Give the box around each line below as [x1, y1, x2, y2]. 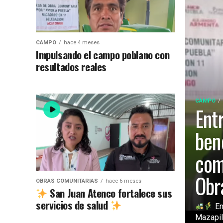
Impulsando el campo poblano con [36, 47, 170, 63]
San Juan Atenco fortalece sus [47, 185, 172, 201]
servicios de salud [36, 197, 111, 213]
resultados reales [36, 59, 107, 75]
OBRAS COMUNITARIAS [36, 178, 98, 185]
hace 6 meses [106, 178, 141, 185]
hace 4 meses [64, 39, 100, 46]
